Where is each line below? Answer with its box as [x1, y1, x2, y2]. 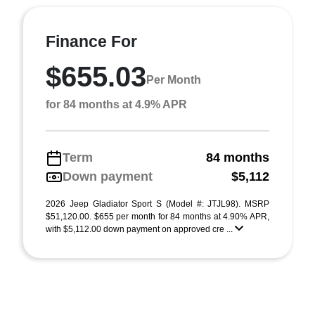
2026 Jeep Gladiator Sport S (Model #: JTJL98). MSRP [46, 199, 269, 209]
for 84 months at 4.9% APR [46, 98, 187, 110]
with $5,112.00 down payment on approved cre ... [46, 224, 235, 234]
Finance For [46, 32, 137, 51]
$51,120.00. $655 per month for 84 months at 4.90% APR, [46, 212, 269, 221]
